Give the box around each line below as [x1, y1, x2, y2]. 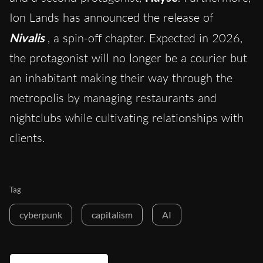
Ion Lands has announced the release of [9, 10, 213, 25]
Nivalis [9, 31, 45, 45]
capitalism [92, 209, 133, 221]
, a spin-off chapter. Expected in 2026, [48, 31, 242, 46]
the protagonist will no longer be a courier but [9, 50, 247, 66]
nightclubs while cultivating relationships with [9, 110, 244, 126]
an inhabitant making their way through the [9, 70, 232, 86]
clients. [9, 130, 45, 146]
